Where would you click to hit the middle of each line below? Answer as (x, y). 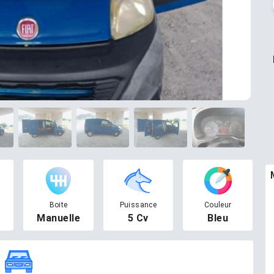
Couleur (218, 205)
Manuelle (59, 218)
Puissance (138, 205)
